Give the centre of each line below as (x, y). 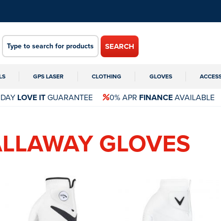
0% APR (124, 97)
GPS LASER (49, 76)
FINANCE (156, 97)
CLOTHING (106, 76)
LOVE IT (31, 97)
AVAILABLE (193, 97)
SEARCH (120, 47)
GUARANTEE (69, 97)
